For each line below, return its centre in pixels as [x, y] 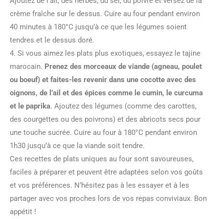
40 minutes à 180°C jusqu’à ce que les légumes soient [98, 27]
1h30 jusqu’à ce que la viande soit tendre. [77, 146]
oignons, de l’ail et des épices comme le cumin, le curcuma [106, 93]
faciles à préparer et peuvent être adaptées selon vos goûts [106, 172]
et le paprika [30, 106]
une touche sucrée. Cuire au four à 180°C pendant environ [103, 132]
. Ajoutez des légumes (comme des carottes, [123, 106]
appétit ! [23, 212]
